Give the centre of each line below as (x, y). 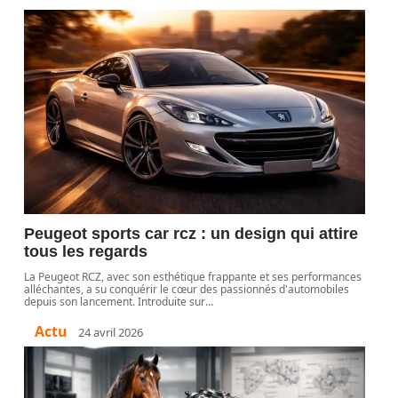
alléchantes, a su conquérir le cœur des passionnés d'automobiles (187, 289)
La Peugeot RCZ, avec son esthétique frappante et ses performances (193, 277)
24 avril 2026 (111, 332)
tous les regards (86, 251)
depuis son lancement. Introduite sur (115, 302)
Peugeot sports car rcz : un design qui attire (191, 234)
